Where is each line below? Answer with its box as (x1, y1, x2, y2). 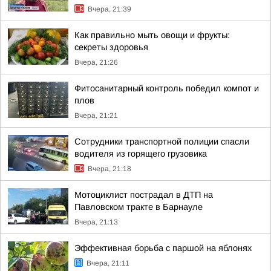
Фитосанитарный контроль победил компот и (74, 83, 259, 93)
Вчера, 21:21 (74, 111, 118, 120)
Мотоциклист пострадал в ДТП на (74, 190, 213, 200)
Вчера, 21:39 (88, 5, 131, 13)
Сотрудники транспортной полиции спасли (74, 137, 249, 146)
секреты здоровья (74, 42, 148, 52)
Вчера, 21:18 (88, 165, 131, 173)
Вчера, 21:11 (87, 259, 129, 267)
